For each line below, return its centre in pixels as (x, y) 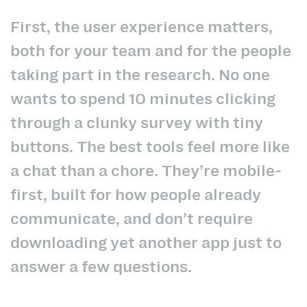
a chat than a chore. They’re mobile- (146, 171)
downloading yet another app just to (146, 243)
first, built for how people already (136, 195)
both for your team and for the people (151, 51)
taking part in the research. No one (140, 75)
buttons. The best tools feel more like (150, 147)
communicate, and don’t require (132, 219)
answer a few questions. (101, 267)
